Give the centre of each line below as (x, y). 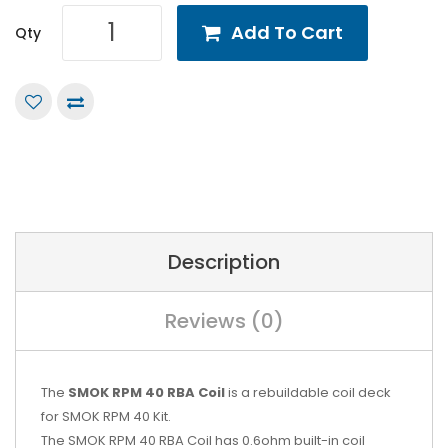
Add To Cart (287, 32)
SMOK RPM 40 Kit (115, 416)
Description (224, 261)
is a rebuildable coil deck (308, 392)
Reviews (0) (224, 320)
